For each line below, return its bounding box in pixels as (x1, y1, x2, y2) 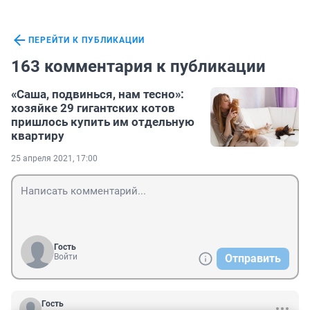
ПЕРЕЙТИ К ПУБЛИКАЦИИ (28, 35, 145, 46)
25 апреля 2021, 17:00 (11, 154, 98, 164)
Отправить (225, 252, 281, 266)
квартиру (11, 129, 64, 143)
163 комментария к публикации (11, 57, 266, 77)
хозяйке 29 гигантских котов (11, 101, 175, 116)
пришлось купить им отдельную (11, 115, 194, 129)
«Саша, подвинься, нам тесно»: (11, 87, 184, 102)
